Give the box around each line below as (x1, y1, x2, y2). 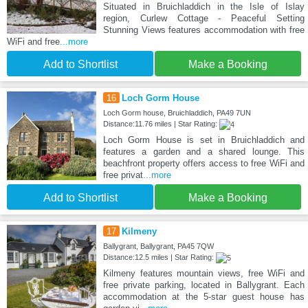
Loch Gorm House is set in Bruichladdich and (102, 134, 305, 145)
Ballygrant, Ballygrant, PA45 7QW (102, 241, 214, 250)
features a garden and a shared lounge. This (102, 146, 305, 157)
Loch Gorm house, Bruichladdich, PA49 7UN (102, 108, 251, 117)
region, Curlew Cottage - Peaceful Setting (102, 12, 305, 23)
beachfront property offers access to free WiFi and (102, 157, 305, 168)
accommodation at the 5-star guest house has (102, 291, 305, 302)
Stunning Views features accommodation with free (102, 24, 305, 35)
